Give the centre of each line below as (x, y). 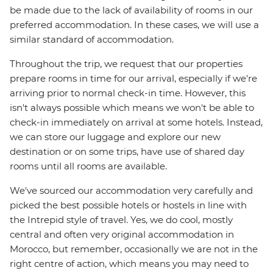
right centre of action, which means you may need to (129, 264)
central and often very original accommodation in (122, 235)
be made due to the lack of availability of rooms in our (131, 10)
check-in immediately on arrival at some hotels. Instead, (136, 122)
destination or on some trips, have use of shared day (127, 152)
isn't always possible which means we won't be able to (132, 108)
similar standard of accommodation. (92, 40)
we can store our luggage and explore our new (115, 137)
